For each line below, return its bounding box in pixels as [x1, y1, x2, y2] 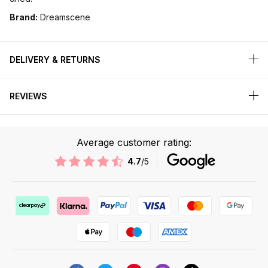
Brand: [10, 12, 38, 23]
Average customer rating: [77, 136, 191, 149]
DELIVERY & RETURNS [10, 54, 100, 65]
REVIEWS [10, 91, 47, 102]
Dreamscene [38, 12, 90, 23]
